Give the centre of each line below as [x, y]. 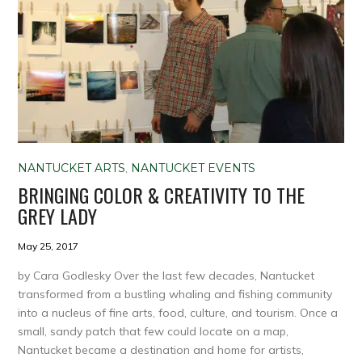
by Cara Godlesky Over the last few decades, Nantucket [166, 275]
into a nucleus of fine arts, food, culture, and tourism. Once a [178, 312]
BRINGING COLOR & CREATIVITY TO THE [162, 194]
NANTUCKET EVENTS [194, 168]
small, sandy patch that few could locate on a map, [154, 331]
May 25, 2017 [48, 246]
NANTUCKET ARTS [72, 168]
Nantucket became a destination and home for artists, [161, 349]
